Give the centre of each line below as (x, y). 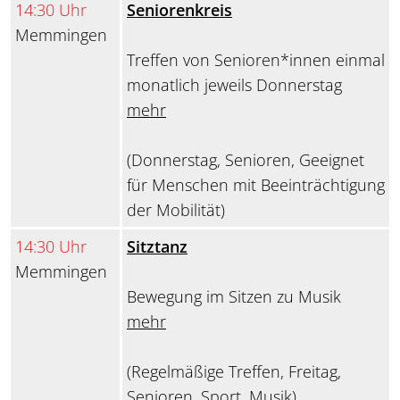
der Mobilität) (176, 210)
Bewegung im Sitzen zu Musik (234, 297)
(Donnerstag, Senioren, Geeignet (246, 160)
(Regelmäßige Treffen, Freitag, (234, 372)
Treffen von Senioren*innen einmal (256, 60)
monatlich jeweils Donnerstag (234, 85)
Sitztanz (157, 247)
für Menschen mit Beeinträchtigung (256, 185)
